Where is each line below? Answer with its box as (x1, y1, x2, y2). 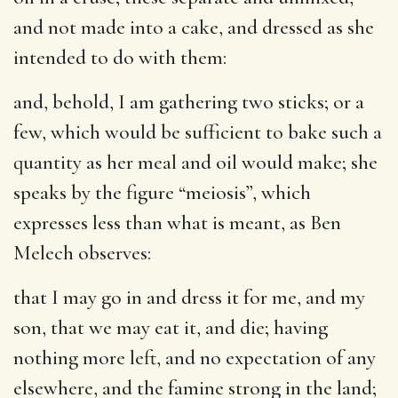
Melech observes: (13, 240, 151, 266)
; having (265, 314, 328, 340)
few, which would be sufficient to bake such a (13, 119, 382, 145)
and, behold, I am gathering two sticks (13, 89, 324, 115)
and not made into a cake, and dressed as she (13, 14, 374, 40)
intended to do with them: (13, 44, 227, 70)
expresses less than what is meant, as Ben (13, 210, 341, 235)
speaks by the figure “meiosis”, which (13, 179, 311, 205)
